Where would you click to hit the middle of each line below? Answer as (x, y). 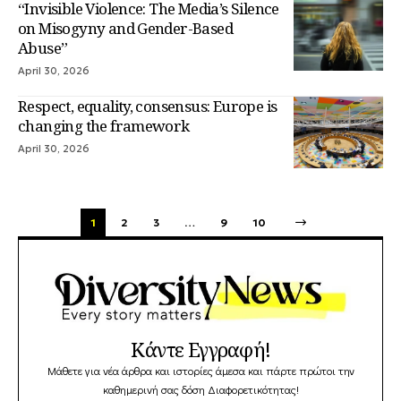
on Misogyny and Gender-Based (126, 28)
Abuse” (43, 47)
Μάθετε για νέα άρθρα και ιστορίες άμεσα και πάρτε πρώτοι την (200, 371)
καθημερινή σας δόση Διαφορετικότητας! (200, 390)
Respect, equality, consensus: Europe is (148, 106)
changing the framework (104, 125)
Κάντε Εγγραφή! (200, 350)
